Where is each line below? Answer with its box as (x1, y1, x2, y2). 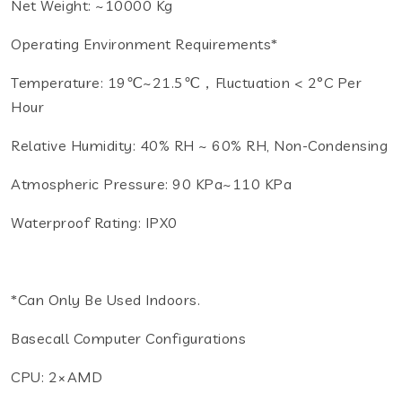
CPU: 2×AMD (11, 367, 102, 386)
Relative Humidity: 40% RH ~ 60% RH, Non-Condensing (11, 135, 388, 154)
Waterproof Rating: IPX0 (11, 213, 178, 232)
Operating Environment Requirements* (11, 34, 278, 53)
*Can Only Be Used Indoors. (11, 290, 200, 309)
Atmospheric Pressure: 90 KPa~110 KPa (11, 174, 292, 193)
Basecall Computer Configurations (11, 328, 246, 347)
